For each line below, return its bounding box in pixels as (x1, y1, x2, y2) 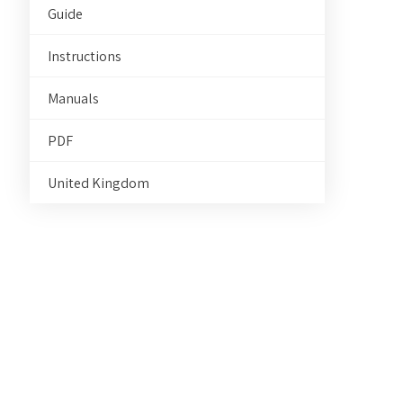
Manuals (48, 89, 100, 108)
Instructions (48, 47, 122, 66)
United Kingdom (48, 174, 150, 193)
